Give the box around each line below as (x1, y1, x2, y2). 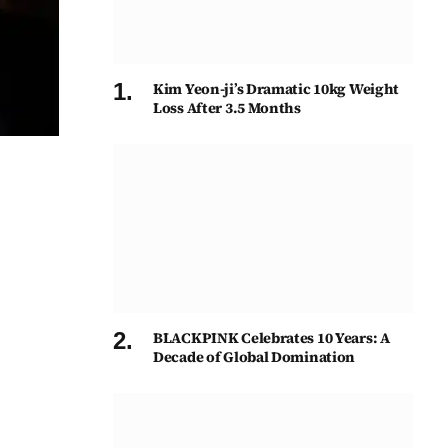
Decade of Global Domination (153, 346, 356, 367)
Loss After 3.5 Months (153, 97, 301, 118)
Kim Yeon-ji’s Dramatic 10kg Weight (153, 78, 400, 99)
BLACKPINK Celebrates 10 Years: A (153, 327, 390, 348)
